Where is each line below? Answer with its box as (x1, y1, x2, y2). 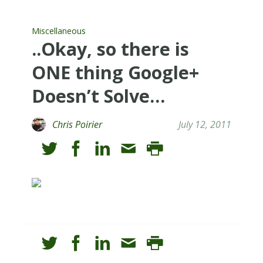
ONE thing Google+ (31, 60, 199, 85)
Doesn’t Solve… (31, 83, 165, 108)
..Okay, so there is (31, 36, 189, 61)
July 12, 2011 (178, 117, 232, 131)
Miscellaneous (31, 25, 86, 36)
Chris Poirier (52, 117, 102, 131)
